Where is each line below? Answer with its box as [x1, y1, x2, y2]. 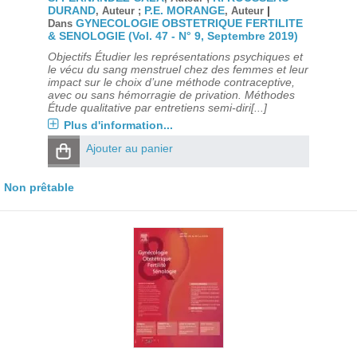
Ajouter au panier [85, 142, 173, 155]
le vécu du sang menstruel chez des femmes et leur [47, 63, 308, 76]
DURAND [47, 4, 96, 17]
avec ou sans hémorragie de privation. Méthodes [47, 88, 295, 101]
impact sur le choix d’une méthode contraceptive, [47, 76, 295, 88]
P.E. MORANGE [143, 4, 225, 17]
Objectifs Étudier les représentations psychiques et [47, 50, 303, 63]
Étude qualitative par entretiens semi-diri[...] [47, 101, 267, 114]
